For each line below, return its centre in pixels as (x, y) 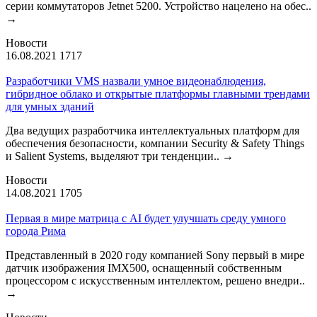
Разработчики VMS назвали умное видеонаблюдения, (136, 81)
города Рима (36, 231)
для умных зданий (50, 106)
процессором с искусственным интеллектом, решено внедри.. (155, 280)
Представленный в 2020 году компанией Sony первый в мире (155, 255)
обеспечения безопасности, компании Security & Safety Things (155, 143)
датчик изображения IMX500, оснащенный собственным (144, 267)
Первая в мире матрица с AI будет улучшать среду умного (146, 218)
